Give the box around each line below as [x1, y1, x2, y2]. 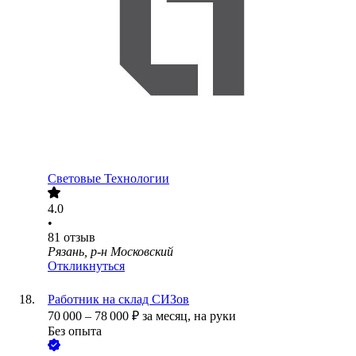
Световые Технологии [48, 172, 169, 186]
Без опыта [48, 324, 102, 339]
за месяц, [142, 309, 194, 323]
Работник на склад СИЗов [48, 292, 189, 307]
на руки [194, 309, 236, 323]
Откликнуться [48, 259, 125, 273]
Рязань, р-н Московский [48, 245, 173, 259]
